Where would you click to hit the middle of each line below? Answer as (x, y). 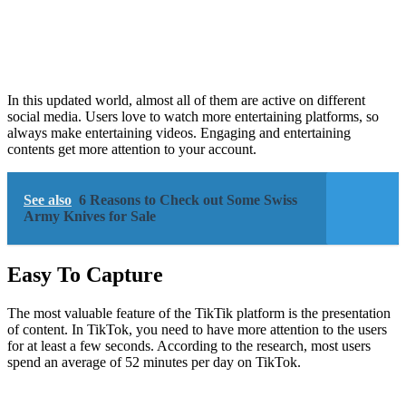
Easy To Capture (88, 274)
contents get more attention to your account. (132, 149)
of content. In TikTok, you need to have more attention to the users (197, 329)
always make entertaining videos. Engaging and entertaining (179, 132)
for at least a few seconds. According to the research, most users (189, 345)
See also (48, 199)
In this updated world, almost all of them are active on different (186, 100)
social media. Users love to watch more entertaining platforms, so (193, 116)
